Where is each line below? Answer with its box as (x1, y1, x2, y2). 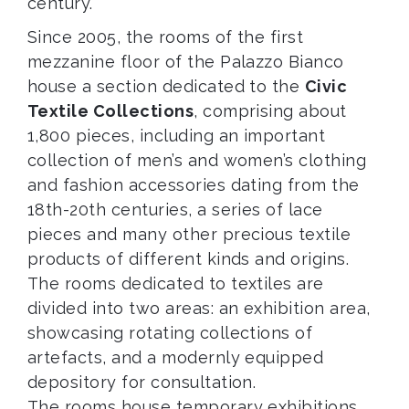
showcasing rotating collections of (27, 323, 313, 342)
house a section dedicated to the (27, 77, 305, 96)
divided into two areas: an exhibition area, (27, 299, 371, 318)
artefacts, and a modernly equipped (27, 348, 324, 367)
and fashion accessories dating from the (27, 175, 360, 194)
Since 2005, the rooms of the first (27, 27, 304, 47)
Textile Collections (27, 101, 194, 121)
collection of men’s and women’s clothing (27, 151, 367, 170)
